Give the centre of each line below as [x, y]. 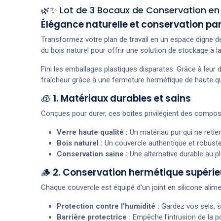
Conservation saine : [92, 154]
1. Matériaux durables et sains [122, 98]
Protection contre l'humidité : [108, 206]
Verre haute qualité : [92, 132]
